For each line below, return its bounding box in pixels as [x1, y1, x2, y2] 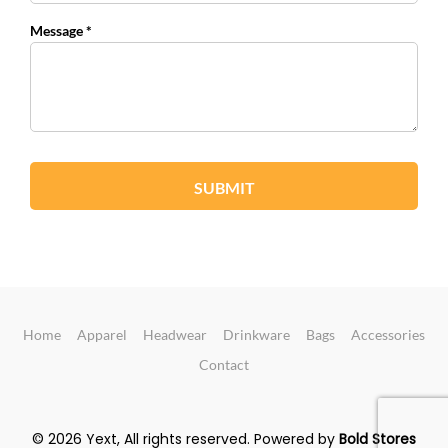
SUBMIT [193, 178, 255, 198]
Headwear [143, 325, 207, 343]
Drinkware [223, 325, 290, 343]
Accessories [351, 325, 425, 343]
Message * [30, 22, 92, 39]
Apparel [77, 325, 127, 343]
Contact [199, 355, 249, 373]
